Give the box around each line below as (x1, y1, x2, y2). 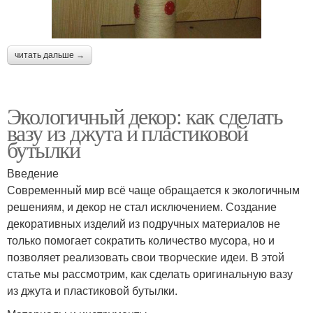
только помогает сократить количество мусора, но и (7, 232, 275, 249)
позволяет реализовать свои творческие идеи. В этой (7, 249, 284, 265)
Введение (7, 165, 59, 182)
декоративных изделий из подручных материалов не (7, 215, 280, 232)
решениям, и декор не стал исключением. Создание (7, 198, 277, 215)
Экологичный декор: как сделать (7, 101, 282, 131)
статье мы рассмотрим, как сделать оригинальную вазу (7, 265, 293, 282)
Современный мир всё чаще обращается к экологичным (7, 182, 300, 198)
